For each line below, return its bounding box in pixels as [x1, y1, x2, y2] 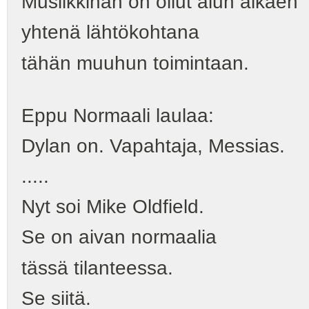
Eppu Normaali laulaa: [21, 104, 214, 126]
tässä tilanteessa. [21, 257, 173, 279]
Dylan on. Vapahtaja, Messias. [21, 134, 285, 157]
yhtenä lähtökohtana [21, 21, 199, 43]
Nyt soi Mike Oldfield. [21, 196, 204, 218]
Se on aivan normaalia [21, 226, 217, 248]
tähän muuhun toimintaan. [21, 52, 249, 74]
